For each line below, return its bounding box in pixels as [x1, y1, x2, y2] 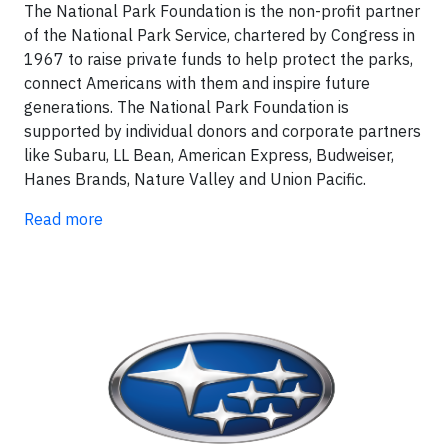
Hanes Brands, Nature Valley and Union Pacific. [24, 169, 366, 190]
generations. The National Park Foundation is [24, 97, 349, 118]
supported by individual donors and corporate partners [24, 121, 421, 142]
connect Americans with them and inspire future [24, 73, 370, 94]
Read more [24, 209, 103, 230]
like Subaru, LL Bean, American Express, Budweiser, [24, 145, 394, 166]
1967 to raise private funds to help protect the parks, [24, 49, 413, 70]
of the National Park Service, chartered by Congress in [24, 25, 415, 46]
